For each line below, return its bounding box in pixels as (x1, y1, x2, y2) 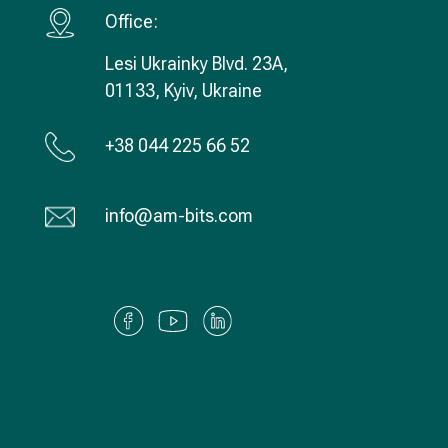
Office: (105, 10, 158, 32)
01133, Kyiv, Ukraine (105, 79, 262, 101)
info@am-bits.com (105, 204, 253, 226)
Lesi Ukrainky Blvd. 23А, (105, 52, 288, 74)
